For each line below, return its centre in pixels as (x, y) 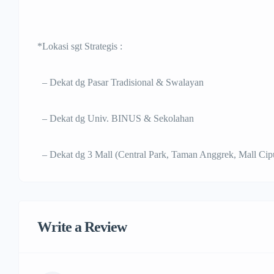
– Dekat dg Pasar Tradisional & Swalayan (120, 83)
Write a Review (82, 227)
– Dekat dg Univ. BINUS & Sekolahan (116, 119)
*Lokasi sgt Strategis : (80, 46)
